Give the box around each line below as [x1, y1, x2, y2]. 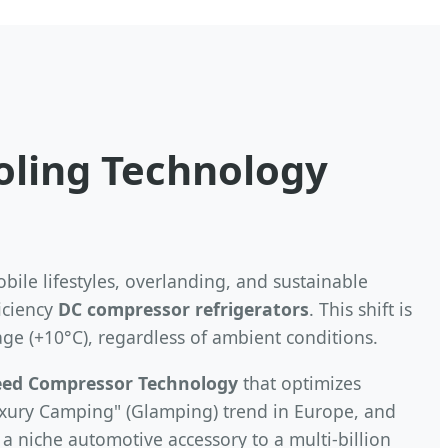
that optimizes [238, 370, 361, 395]
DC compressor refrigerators [58, 297, 309, 322]
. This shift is [309, 297, 412, 322]
